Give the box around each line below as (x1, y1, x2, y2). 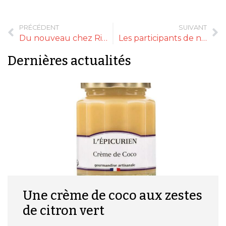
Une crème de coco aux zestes (23, 188, 202, 203)
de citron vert (23, 203, 104, 218)
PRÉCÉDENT (19, 23, 59, 31)
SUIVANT (179, 23, 207, 31)
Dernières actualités (8, 53, 131, 69)
